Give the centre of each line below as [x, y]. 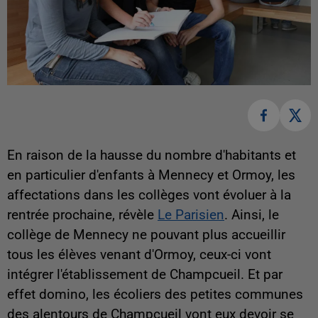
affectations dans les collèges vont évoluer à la [149, 195]
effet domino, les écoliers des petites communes [155, 294]
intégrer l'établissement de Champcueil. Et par [145, 274]
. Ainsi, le [252, 215]
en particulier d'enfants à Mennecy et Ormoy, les [151, 175]
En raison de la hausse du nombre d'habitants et [152, 155]
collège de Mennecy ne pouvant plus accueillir [146, 235]
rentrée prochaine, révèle [82, 215]
